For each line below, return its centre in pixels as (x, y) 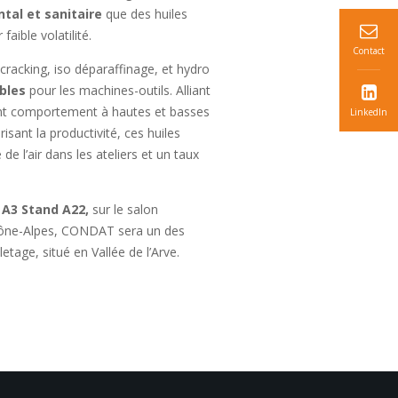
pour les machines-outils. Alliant (118, 90)
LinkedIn (369, 112)
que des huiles (147, 14)
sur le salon (125, 209)
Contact (369, 51)
